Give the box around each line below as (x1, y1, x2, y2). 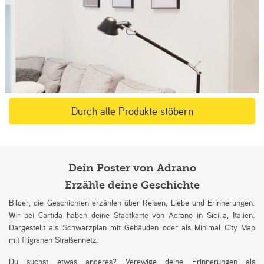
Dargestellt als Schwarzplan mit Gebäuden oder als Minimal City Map (9, 221, 255, 233)
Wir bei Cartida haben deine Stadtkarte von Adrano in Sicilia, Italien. (9, 209, 255, 220)
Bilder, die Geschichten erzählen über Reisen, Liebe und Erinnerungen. (9, 196, 255, 208)
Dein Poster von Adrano (68, 161, 196, 174)
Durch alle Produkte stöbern (71, 103, 193, 118)
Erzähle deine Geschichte (64, 179, 200, 192)
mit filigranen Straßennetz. (9, 233, 99, 245)
